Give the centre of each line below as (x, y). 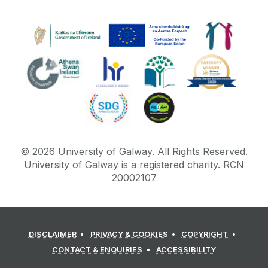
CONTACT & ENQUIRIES (98, 250)
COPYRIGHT (205, 234)
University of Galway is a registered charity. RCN (134, 164)
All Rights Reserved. (202, 151)
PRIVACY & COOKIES (129, 234)
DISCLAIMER (52, 234)
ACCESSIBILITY (186, 250)
